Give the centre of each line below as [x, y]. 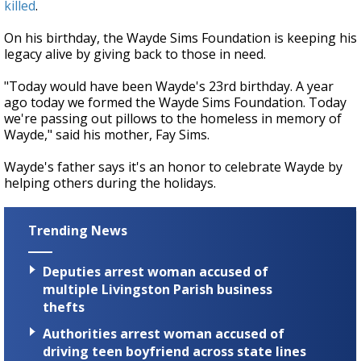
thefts [64, 307]
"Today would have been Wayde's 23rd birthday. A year [169, 87]
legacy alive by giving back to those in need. [135, 54]
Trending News [78, 231]
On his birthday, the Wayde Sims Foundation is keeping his [180, 38]
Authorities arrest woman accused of [164, 333]
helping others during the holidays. [110, 183]
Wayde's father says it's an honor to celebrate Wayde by [173, 167]
